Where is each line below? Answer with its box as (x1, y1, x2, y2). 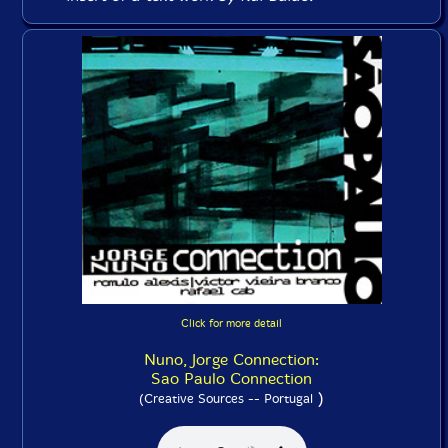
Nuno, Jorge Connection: (144, 349, 319, 369)
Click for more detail (181, 316, 282, 330)
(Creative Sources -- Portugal (139, 390, 313, 406)
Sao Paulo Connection (151, 368, 312, 388)
